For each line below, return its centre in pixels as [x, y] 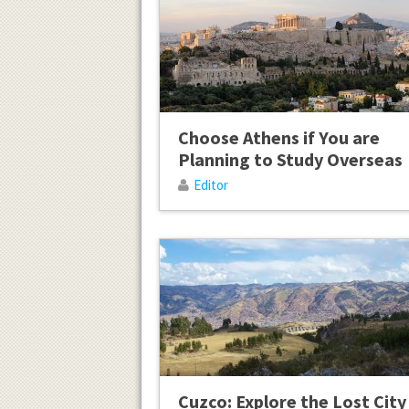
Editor [210, 185]
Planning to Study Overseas [290, 160]
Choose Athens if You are [278, 138]
